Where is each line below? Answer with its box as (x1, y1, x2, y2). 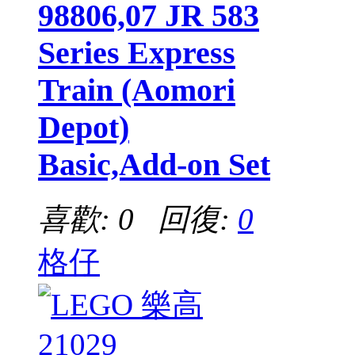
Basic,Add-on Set (38, 147, 270, 183)
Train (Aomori (38, 72, 235, 109)
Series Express (38, 35, 235, 71)
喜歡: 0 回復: (38, 202, 238, 237)
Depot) (38, 109, 129, 146)
